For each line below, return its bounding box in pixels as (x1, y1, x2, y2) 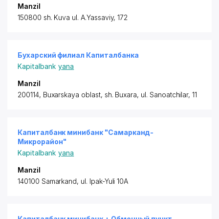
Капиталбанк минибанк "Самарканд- (18, 128, 154, 136)
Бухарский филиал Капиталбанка (18, 51, 139, 59)
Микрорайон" (18, 137, 66, 146)
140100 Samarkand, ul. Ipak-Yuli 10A (18, 177, 129, 185)
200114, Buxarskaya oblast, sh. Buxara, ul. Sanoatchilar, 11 (18, 90, 197, 99)
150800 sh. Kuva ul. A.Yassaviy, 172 (18, 13, 128, 22)
